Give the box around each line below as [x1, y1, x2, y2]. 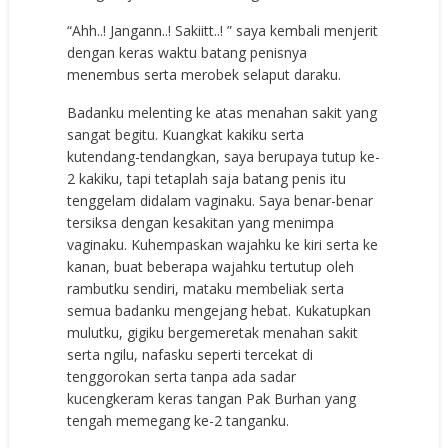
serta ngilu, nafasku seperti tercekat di [67, 345, 314, 365]
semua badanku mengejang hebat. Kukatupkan [67, 301, 372, 321]
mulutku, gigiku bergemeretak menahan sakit [67, 323, 359, 343]
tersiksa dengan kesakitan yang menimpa [67, 213, 335, 233]
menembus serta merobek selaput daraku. [67, 65, 342, 85]
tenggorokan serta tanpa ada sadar [67, 367, 297, 387]
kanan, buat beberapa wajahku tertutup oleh [67, 257, 355, 277]
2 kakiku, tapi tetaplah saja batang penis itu [67, 169, 347, 189]
